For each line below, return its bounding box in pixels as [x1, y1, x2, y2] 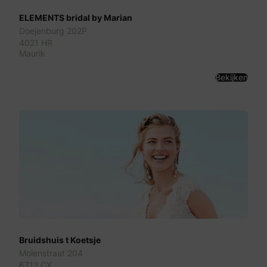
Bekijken [215, 72, 248, 83]
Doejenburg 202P [19, 24, 87, 38]
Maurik [19, 47, 45, 60]
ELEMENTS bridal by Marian [19, 11, 132, 24]
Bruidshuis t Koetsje [19, 234, 101, 247]
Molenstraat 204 [19, 247, 83, 260]
